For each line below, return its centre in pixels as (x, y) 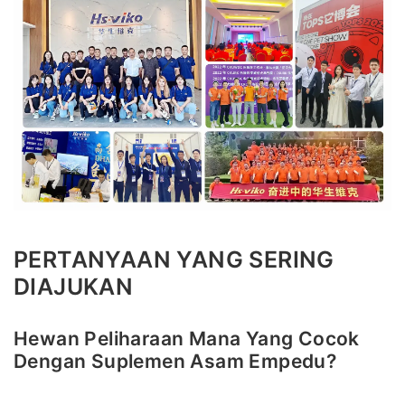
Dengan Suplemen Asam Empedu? (175, 361)
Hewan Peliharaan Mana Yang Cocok (187, 338)
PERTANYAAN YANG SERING (174, 259)
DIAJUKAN (74, 286)
